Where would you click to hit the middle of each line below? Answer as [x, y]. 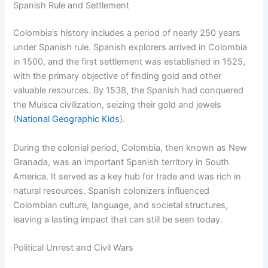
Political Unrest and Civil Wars [74, 247]
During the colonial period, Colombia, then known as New [130, 147]
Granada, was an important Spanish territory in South [121, 162]
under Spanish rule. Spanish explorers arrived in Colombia [130, 48]
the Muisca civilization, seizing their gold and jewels [118, 105]
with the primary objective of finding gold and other [118, 76]
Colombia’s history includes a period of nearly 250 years [127, 33]
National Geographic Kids [68, 119]
